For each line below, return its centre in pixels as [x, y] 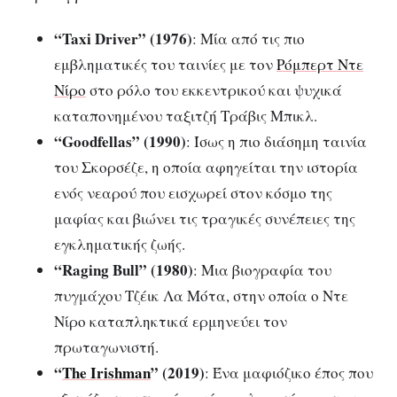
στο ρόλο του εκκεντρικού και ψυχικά [214, 90]
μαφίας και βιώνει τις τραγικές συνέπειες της [205, 219]
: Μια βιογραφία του [262, 270]
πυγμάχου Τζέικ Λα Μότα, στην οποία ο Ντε [201, 296]
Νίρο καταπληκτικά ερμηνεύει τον [171, 322]
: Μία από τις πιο [249, 39]
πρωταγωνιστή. [106, 347]
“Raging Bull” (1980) [124, 270]
